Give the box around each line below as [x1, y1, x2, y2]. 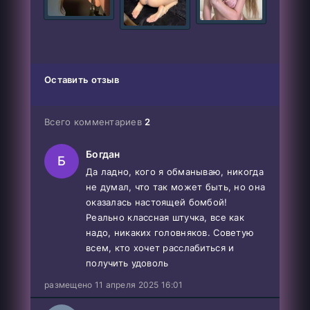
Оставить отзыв [44, 73, 119, 85]
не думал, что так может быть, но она [86, 181, 266, 192]
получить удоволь [86, 257, 169, 268]
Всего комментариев [44, 116, 145, 127]
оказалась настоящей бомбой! [86, 196, 228, 208]
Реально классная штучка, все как [86, 211, 244, 223]
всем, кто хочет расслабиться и [86, 241, 235, 253]
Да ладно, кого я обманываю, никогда [86, 165, 264, 177]
